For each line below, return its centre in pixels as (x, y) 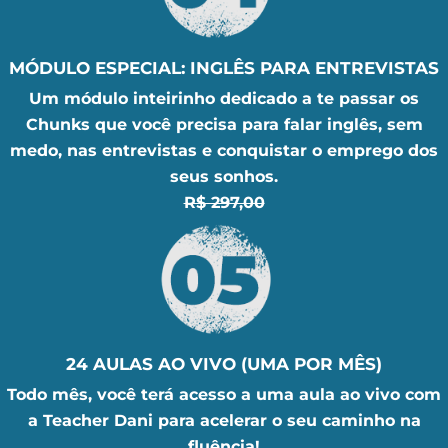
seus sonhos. (224, 176)
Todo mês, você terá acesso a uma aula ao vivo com (224, 394)
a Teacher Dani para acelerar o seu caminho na (224, 420)
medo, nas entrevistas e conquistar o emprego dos (224, 150)
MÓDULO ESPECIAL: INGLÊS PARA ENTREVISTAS (224, 67)
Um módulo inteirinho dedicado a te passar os (224, 98)
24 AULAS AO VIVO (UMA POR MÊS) (224, 363)
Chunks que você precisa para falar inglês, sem (224, 124)
